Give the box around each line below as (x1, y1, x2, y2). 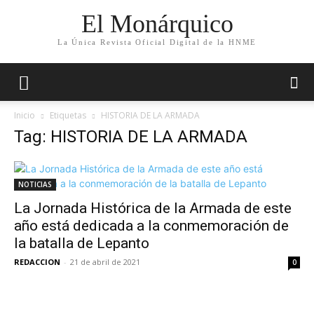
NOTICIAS (18, 179, 52, 189)
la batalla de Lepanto (14, 235, 149, 252)
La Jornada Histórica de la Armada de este (14, 200, 292, 217)
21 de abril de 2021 (70, 257, 140, 267)
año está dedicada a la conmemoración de (14, 217, 289, 234)
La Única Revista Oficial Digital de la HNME (57, 38, 257, 47)
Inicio (14, 109, 35, 121)
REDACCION (14, 257, 60, 267)
